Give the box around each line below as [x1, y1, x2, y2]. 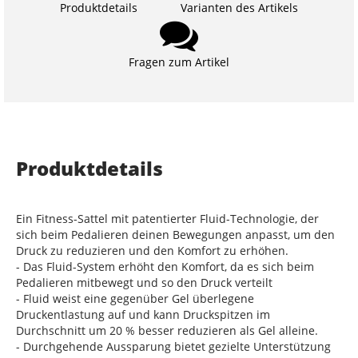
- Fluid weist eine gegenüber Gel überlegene [16, 291, 254, 306]
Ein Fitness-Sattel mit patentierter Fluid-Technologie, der [16, 211, 319, 226]
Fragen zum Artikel [129, 54, 229, 70]
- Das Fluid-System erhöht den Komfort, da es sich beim [16, 259, 314, 274]
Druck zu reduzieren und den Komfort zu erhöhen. [16, 243, 288, 258]
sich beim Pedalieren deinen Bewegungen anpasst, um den [16, 227, 335, 242]
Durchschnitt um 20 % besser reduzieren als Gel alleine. [16, 323, 318, 338]
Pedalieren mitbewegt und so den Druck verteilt [16, 275, 272, 290]
